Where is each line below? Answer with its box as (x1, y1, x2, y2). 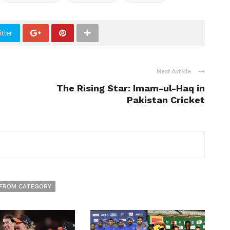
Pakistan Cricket (127, 94, 205, 105)
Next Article (157, 67, 191, 75)
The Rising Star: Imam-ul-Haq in (56, 83, 205, 93)
